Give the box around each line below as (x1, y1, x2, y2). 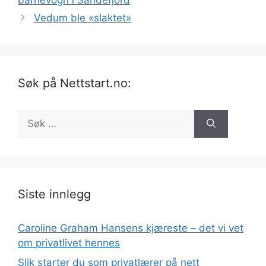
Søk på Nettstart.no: (18, 75, 131, 90)
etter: (17, 125, 43, 137)
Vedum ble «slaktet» (34, 11, 132, 24)
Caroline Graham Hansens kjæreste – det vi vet (18, 221, 243, 234)
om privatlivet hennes (18, 236, 120, 249)
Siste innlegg (18, 186, 91, 201)
